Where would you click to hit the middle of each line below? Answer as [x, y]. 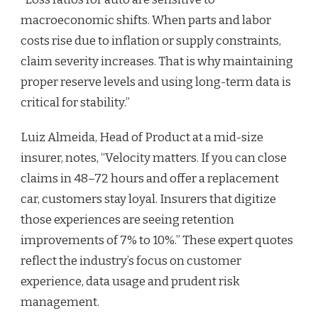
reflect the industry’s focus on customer [131, 261]
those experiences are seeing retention [127, 219]
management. [60, 302]
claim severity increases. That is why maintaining [157, 61]
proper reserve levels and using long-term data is [156, 82]
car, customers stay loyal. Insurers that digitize [148, 199]
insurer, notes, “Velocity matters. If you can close [154, 158]
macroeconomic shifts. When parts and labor [146, 20]
